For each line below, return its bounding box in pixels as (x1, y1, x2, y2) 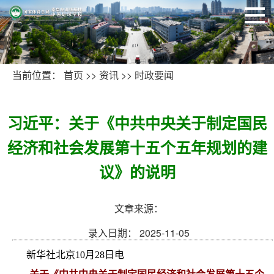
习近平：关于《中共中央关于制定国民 (7, 111, 267, 134)
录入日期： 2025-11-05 (87, 225, 190, 240)
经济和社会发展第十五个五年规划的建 (7, 136, 267, 158)
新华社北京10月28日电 (26, 249, 125, 260)
